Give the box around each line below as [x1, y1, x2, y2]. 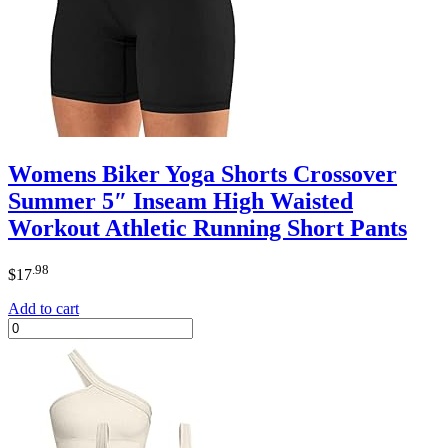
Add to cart [8, 299, 79, 317]
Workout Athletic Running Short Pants [8, 214, 407, 241]
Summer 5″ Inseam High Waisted [8, 187, 353, 214]
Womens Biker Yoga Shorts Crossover [8, 160, 397, 187]
